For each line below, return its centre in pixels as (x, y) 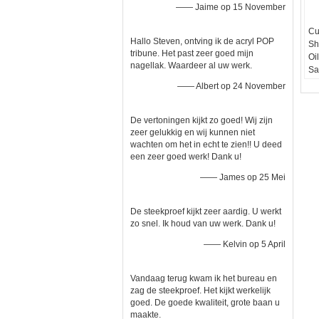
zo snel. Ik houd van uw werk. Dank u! (203, 224)
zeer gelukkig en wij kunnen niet (193, 132)
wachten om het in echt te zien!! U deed (206, 145)
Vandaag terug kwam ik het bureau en (204, 278)
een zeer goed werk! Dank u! (186, 157)
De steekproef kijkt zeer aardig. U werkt (206, 211)
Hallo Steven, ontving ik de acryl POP (202, 41)
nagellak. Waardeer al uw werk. (191, 66)
